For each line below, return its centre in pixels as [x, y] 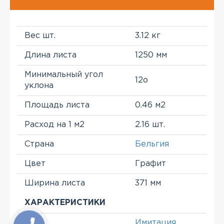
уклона [39, 86]
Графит [150, 164]
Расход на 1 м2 [54, 125]
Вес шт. [40, 36]
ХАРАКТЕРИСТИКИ [65, 203]
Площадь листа [57, 105]
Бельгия [152, 144]
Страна [39, 144]
